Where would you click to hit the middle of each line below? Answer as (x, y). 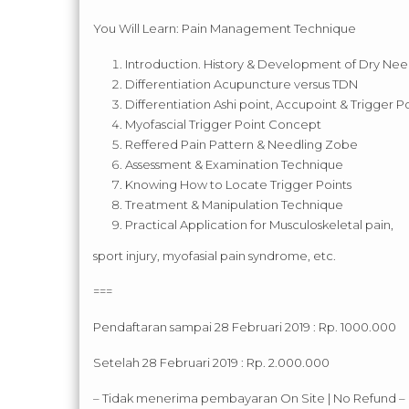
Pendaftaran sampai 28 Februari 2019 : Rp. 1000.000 (245, 327)
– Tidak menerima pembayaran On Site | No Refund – (249, 399)
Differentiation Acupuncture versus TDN (241, 84)
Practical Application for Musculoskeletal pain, (259, 225)
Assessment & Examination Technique (234, 165)
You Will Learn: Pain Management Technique (225, 29)
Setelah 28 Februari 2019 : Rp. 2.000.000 (211, 363)
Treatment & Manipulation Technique (234, 205)
